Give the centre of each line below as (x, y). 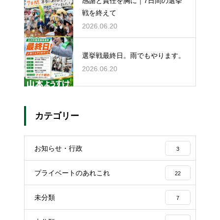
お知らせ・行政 (58, 148)
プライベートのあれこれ (72, 173)
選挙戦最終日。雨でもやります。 (134, 55)
